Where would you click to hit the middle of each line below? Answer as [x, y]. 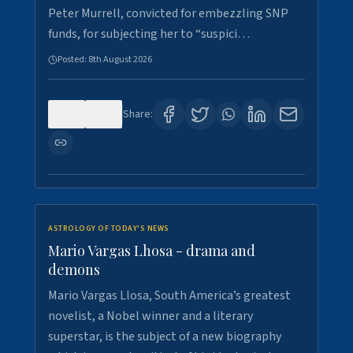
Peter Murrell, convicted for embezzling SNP [168, 13]
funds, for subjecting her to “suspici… [149, 34]
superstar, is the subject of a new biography [165, 336]
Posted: [73, 59]
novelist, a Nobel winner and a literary [150, 316]
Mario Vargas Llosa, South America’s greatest [169, 295]
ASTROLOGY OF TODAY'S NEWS [109, 229]
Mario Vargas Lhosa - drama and [152, 251]
